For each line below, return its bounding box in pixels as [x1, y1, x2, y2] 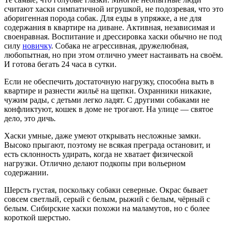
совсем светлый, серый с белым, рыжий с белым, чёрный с [4, 195, 210, 204]
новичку [22, 41, 51, 51]
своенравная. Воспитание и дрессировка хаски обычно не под [4, 32, 222, 41]
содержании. [4, 168, 49, 177]
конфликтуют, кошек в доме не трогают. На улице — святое [4, 105, 213, 114]
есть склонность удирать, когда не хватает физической [4, 150, 193, 159]
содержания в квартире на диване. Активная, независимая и [4, 23, 215, 32]
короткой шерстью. [4, 213, 71, 222]
